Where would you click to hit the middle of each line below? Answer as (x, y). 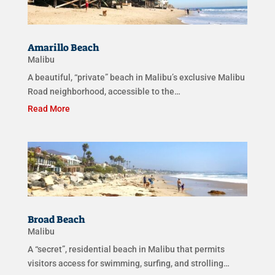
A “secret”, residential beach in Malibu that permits (126, 250)
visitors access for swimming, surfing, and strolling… (128, 264)
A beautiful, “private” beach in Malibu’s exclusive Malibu (136, 77)
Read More (48, 108)
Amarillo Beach (63, 47)
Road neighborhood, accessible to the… (104, 91)
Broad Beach (56, 220)
